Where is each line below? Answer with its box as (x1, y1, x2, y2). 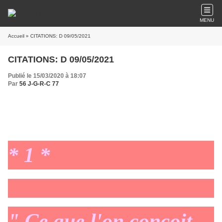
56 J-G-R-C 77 (19, 80, 59, 87)
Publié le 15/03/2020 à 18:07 (8, 72, 86, 79)
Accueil (8, 33, 24, 39)
